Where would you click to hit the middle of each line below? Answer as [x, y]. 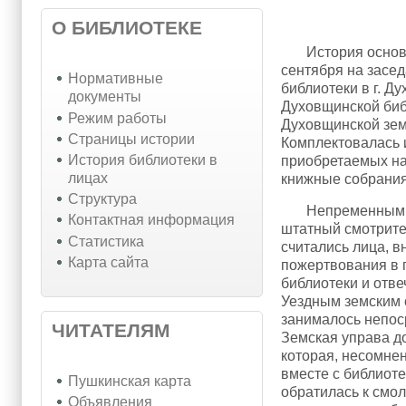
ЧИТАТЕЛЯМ [111, 330]
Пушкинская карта [129, 382]
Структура [102, 199]
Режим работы [117, 118]
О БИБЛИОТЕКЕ [127, 28]
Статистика [106, 241]
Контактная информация [151, 220]
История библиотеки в [142, 160]
